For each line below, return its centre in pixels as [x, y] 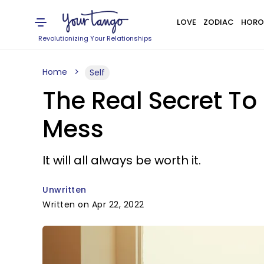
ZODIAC [218, 22]
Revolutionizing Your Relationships [95, 38]
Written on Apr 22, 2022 [93, 204]
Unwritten [65, 190]
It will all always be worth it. [122, 160]
